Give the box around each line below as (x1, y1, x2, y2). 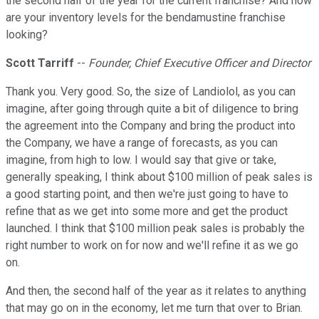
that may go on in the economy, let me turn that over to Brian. (6, 301, 303, 315)
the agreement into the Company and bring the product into (6, 119, 296, 133)
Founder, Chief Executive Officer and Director (88, 56, 310, 70)
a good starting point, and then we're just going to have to (6, 187, 288, 202)
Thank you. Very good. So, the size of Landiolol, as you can (6, 85, 296, 99)
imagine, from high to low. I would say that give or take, (6, 153, 276, 167)
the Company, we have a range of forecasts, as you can (6, 136, 278, 150)
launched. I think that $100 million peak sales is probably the (6, 221, 305, 236)
